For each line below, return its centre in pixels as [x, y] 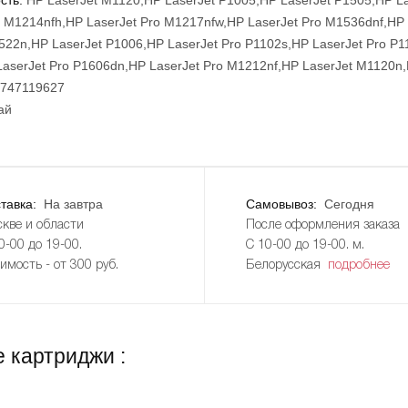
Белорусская [286, 265]
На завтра [73, 204]
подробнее [358, 265]
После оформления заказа [322, 225]
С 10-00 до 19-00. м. [305, 245]
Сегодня [349, 204]
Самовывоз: [283, 204]
